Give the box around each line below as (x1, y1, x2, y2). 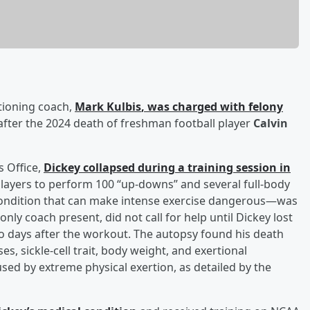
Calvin (253, 115, 288, 131)
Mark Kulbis (75, 98, 141, 114)
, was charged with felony (141, 98, 283, 114)
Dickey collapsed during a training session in (44, 159, 291, 175)
